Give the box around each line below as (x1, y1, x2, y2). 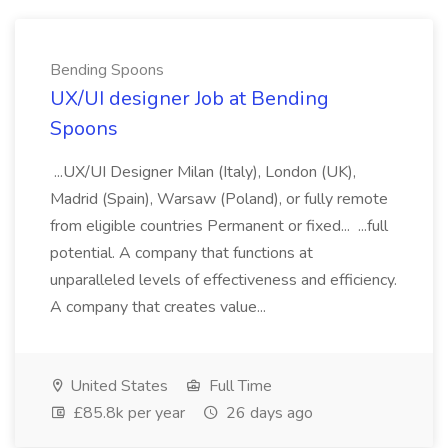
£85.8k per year (69, 402, 185, 424)
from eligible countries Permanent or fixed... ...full (50, 215, 388, 237)
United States (66, 375, 168, 397)
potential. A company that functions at (50, 242, 313, 264)
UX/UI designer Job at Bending (50, 85, 329, 112)
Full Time (205, 375, 272, 397)
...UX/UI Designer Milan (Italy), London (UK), (50, 161, 356, 183)
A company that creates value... (50, 296, 270, 318)
